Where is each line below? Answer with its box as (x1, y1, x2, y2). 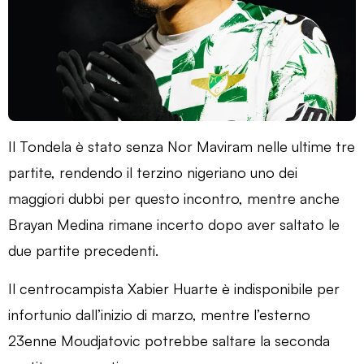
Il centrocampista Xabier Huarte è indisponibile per (8, 279, 340, 297)
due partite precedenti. (8, 240, 158, 259)
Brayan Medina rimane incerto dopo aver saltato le (8, 214, 340, 233)
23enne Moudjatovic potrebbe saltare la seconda (8, 331, 330, 349)
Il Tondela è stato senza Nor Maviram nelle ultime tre (8, 136, 355, 155)
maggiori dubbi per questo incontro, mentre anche (8, 188, 340, 207)
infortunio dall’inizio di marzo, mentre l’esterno (8, 305, 310, 323)
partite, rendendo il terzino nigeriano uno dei (8, 162, 297, 181)
